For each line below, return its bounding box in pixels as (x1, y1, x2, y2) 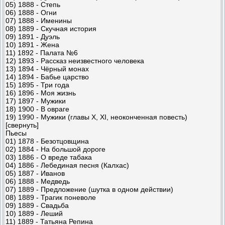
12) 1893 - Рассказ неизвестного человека (6, 56, 144, 65)
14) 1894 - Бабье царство (6, 72, 89, 81)
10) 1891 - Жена (6, 40, 59, 49)
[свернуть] (6, 121, 39, 129)
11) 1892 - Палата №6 (6, 48, 78, 57)
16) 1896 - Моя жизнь (6, 88, 76, 97)
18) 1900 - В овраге (6, 104, 69, 113)
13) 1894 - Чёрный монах (6, 64, 89, 73)
